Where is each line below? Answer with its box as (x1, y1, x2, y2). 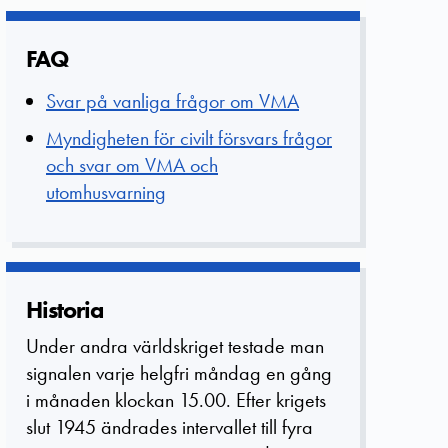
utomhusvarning (46, 179, 166, 206)
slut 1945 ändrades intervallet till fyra (26, 414, 313, 441)
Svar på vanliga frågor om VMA (46, 88, 299, 115)
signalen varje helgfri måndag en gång (26, 360, 332, 387)
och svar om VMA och (46, 152, 218, 179)
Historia (26, 294, 103, 326)
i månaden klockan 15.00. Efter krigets (26, 387, 326, 414)
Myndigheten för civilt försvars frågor (46, 125, 332, 152)
